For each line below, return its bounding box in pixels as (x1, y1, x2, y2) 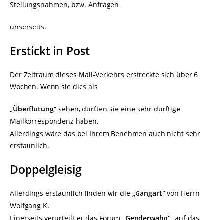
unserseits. (10, 22, 46, 32)
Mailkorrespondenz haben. (10, 116, 99, 126)
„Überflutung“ (10, 104, 56, 114)
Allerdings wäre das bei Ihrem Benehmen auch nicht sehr (10, 129, 200, 138)
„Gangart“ (132, 189, 165, 198)
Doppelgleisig (10, 162, 82, 178)
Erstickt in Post (10, 43, 90, 59)
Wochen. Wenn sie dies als (10, 82, 98, 92)
